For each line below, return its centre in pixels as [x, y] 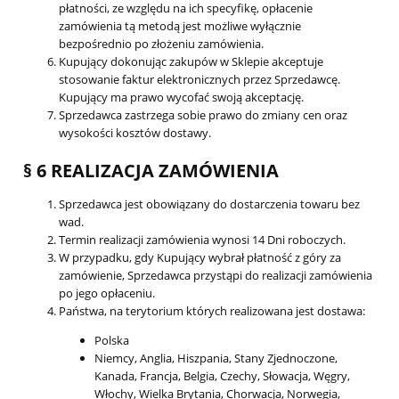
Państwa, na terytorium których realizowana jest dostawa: [212, 311]
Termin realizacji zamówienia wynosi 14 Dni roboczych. [202, 240]
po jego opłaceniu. [107, 293]
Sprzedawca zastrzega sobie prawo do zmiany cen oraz [203, 114]
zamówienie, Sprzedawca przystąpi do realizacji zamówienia [216, 276]
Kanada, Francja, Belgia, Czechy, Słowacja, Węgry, [222, 376]
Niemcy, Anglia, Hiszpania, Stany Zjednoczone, [216, 358]
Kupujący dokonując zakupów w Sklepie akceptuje [191, 61]
